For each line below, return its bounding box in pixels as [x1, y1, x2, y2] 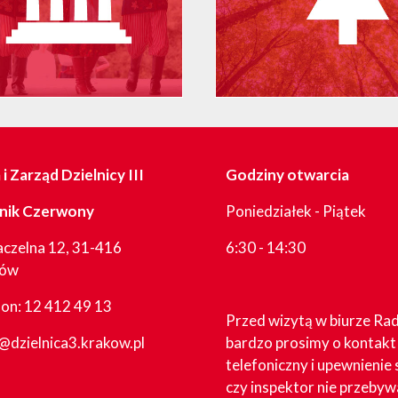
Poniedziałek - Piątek [226, 202, 366, 220]
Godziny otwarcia [226, 165, 349, 184]
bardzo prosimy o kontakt [226, 333, 396, 352]
